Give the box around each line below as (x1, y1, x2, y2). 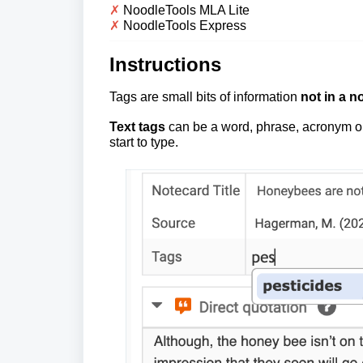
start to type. (109, 135, 178, 149)
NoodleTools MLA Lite (123, 3, 250, 17)
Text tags (109, 120, 165, 134)
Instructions (109, 53, 221, 75)
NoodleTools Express (123, 19, 246, 32)
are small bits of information (140, 90, 301, 104)
